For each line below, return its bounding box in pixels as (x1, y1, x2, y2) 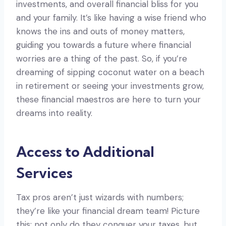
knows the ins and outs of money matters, (16, 25, 185, 37)
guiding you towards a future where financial (16, 39, 191, 50)
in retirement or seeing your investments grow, (16, 80, 204, 91)
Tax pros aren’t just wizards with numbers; (16, 191, 184, 203)
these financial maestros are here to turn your (16, 93, 201, 105)
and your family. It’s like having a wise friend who (16, 12, 206, 23)
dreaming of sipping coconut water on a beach (16, 66, 204, 78)
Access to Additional (16, 142, 154, 160)
